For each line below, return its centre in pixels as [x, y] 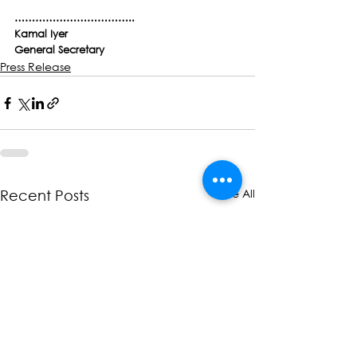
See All [237, 193]
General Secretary [59, 50]
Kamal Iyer [41, 34]
